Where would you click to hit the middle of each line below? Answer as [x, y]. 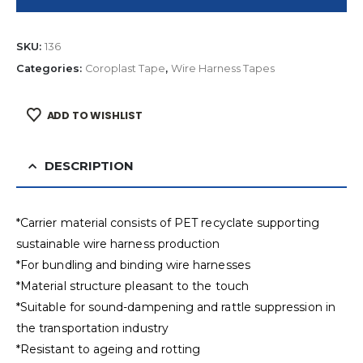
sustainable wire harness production [118, 244]
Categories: [51, 68]
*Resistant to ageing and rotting [109, 350]
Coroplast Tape [125, 68]
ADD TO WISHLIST [94, 116]
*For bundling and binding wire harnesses [133, 265]
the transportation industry [92, 329]
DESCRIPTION [89, 166]
